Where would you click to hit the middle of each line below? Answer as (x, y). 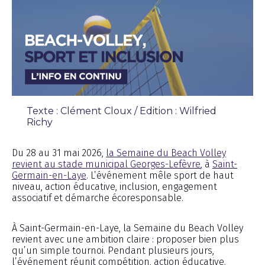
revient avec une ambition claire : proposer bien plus (125, 239)
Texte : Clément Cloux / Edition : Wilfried (122, 111)
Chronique (42, 137)
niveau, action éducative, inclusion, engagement (114, 186)
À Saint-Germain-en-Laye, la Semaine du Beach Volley (127, 228)
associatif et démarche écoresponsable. (98, 198)
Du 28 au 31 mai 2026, (59, 153)
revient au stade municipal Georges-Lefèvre (106, 164)
